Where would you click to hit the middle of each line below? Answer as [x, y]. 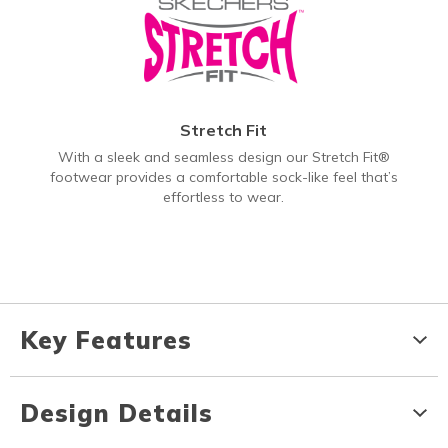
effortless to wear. [223, 197]
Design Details [116, 413]
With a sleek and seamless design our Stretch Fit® [223, 157]
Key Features [106, 340]
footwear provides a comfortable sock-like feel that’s [223, 177]
